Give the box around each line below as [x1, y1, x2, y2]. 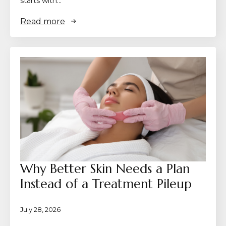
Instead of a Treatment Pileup [20, 176, 192, 192]
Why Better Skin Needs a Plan [20, 160, 190, 177]
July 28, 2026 [20, 205, 61, 213]
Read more [20, 16, 65, 26]
